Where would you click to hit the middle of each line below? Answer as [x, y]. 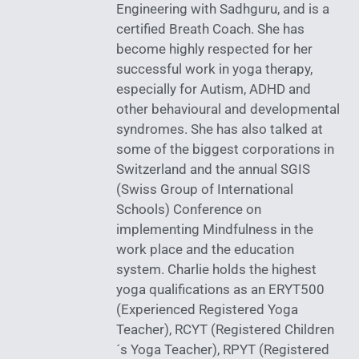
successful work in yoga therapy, [214, 69]
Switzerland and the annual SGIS [213, 169]
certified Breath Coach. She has [210, 29]
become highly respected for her [214, 49]
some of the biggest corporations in [225, 149]
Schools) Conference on [189, 210]
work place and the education [205, 250]
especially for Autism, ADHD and [214, 89]
